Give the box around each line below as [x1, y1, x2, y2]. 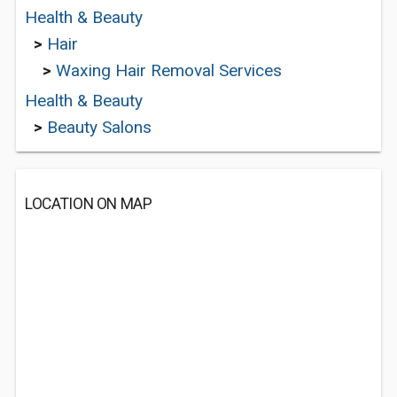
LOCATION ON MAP [25, 195, 152, 213]
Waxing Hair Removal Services [56, 60, 282, 81]
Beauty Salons [47, 117, 152, 137]
